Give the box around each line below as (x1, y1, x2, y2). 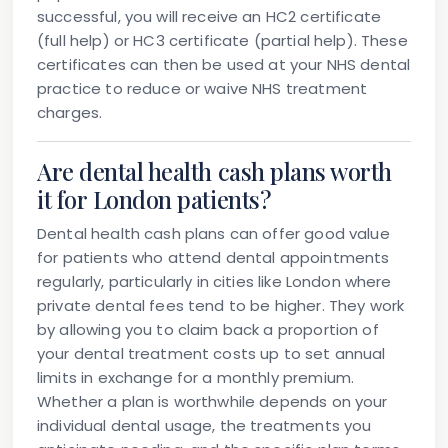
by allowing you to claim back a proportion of (37, 319, 379, 341)
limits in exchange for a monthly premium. (37, 367, 355, 389)
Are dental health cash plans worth (37, 156, 393, 188)
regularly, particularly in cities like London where (37, 271, 392, 293)
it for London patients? (37, 184, 271, 216)
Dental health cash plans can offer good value (37, 223, 390, 245)
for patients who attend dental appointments (37, 247, 390, 269)
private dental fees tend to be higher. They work (37, 295, 405, 317)
